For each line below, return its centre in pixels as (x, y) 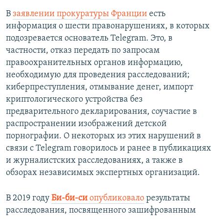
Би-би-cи (69, 198)
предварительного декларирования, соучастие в (101, 112)
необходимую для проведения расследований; (98, 75)
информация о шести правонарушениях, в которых (108, 26)
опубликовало (116, 198)
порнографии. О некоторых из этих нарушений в (103, 136)
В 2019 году (29, 198)
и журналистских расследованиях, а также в (94, 161)
